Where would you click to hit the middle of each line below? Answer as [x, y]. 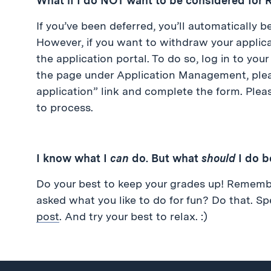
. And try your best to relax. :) [133, 216]
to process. [65, 107]
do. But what [165, 158]
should [218, 158]
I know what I [73, 158]
